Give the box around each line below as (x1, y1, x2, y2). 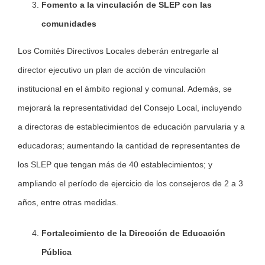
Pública (41, 247, 72, 257)
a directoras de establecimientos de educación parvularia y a (18, 122, 245, 132)
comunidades (41, 19, 96, 29)
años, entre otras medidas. (18, 198, 118, 208)
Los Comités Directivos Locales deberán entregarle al (18, 46, 218, 56)
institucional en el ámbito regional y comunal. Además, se (18, 84, 232, 94)
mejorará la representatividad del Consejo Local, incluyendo (18, 103, 242, 113)
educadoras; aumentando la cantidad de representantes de (18, 141, 240, 151)
